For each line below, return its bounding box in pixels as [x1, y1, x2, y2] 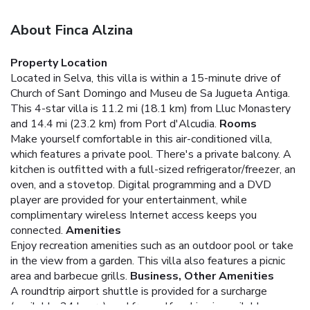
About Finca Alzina [10, 20, 133, 39]
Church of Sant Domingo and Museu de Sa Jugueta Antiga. [10, 85, 290, 101]
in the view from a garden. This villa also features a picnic [10, 253, 285, 268]
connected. [10, 222, 63, 238]
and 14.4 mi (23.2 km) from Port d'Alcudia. [10, 116, 217, 131]
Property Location [10, 55, 107, 71]
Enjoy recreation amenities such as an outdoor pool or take [10, 237, 293, 253]
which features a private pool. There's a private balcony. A [10, 146, 291, 162]
